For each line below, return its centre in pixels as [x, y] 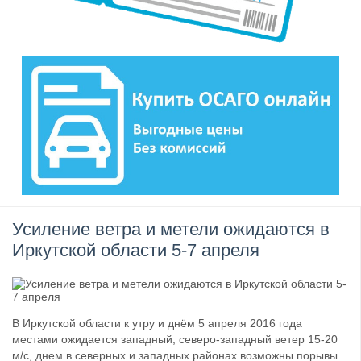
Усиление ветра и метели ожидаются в [171, 230]
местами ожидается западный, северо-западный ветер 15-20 [175, 340]
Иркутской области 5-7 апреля [136, 251]
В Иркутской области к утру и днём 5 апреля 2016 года [157, 324]
